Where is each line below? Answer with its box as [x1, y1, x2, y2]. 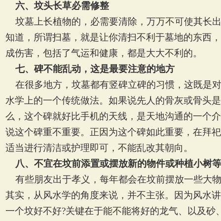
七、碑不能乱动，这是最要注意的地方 [15, 64, 175, 74]
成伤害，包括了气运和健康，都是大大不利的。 [5, 48, 202, 58]
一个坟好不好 [5, 206, 62, 216]
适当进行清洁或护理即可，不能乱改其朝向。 [5, 143, 193, 153]
